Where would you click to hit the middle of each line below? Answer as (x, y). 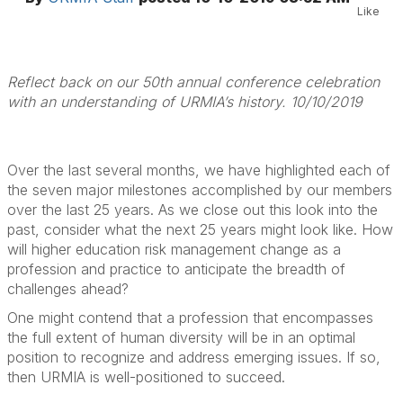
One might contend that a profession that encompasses (190, 318)
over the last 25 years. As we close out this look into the (193, 210)
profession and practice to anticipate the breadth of (176, 269)
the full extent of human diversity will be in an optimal (181, 337)
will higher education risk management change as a (174, 249)
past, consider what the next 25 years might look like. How (200, 229)
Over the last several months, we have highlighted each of (199, 170)
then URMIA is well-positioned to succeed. (146, 377)
